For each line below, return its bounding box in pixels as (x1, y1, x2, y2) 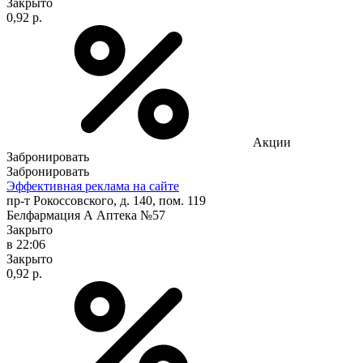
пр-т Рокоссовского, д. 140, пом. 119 (6, 193, 206, 207)
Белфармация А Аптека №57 (6, 207, 165, 222)
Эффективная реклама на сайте (6, 178, 179, 193)
